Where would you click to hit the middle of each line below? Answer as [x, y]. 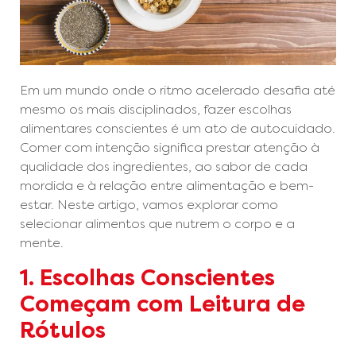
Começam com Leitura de [163, 304]
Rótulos [63, 330]
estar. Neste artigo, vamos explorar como [149, 205]
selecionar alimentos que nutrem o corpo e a [157, 224]
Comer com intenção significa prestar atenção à [170, 148]
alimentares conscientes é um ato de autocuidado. [178, 129]
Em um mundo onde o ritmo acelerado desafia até [178, 91]
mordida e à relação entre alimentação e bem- [167, 186]
